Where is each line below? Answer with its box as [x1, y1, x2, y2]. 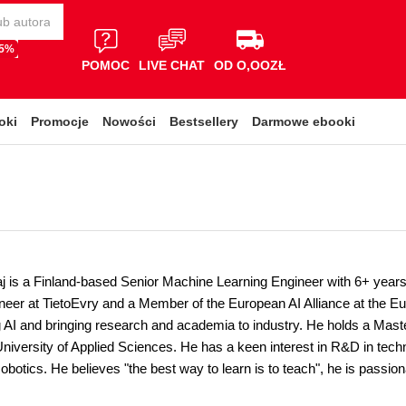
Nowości [102, 114, 156, 129]
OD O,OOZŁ [214, 57, 286, 72]
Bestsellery [169, 114, 238, 129]
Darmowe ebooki [252, 114, 355, 129]
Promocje [31, 114, 89, 129]
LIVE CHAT [139, 57, 205, 72]
